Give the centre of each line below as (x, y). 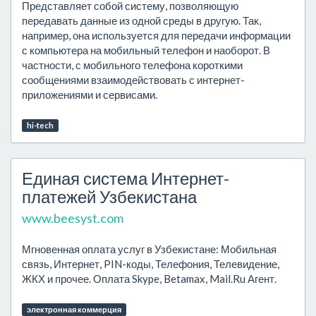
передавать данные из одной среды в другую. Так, (141, 20)
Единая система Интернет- (126, 178)
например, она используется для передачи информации (156, 35)
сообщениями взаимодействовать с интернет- (133, 80)
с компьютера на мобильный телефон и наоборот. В (146, 50)
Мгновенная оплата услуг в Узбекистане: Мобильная (149, 249)
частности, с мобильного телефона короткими (132, 65)
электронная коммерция (74, 309)
